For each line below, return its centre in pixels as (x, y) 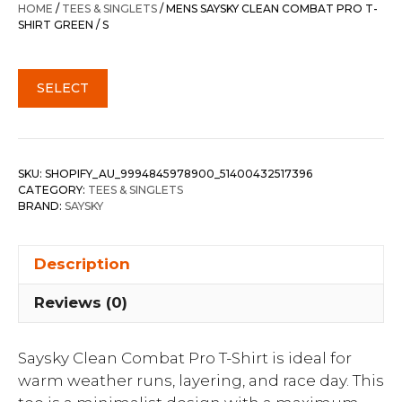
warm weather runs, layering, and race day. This (201, 380)
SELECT (63, 87)
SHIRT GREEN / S (63, 24)
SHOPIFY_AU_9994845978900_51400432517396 (179, 173)
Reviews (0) (81, 302)
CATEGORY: (53, 189)
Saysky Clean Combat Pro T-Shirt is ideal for (185, 358)
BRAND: (41, 205)
